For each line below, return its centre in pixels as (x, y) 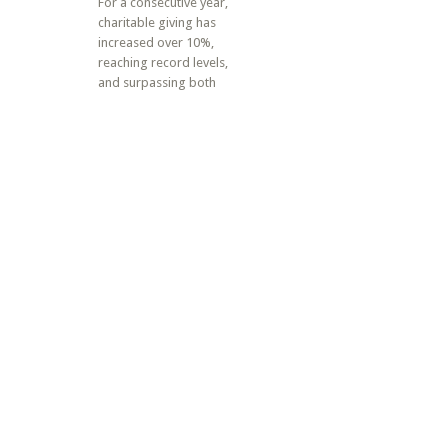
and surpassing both (157, 82)
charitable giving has (157, 22)
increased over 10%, (156, 42)
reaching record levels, (163, 62)
